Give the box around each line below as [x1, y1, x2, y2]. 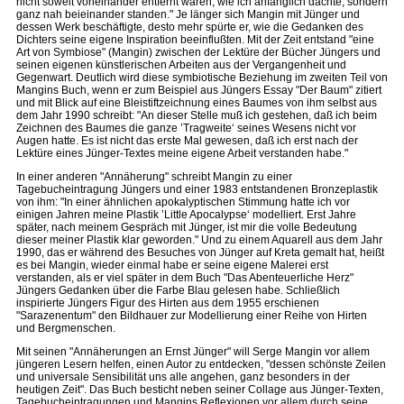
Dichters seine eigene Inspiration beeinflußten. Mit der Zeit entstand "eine [16, 33, 374, 46]
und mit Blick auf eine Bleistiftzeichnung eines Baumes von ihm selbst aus [16, 96, 377, 109]
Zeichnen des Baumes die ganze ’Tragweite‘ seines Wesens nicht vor [16, 122, 356, 134]
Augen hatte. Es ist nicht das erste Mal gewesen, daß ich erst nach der [16, 134, 358, 147]
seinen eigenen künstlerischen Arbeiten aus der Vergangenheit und [16, 59, 346, 71]
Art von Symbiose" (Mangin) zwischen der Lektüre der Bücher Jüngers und [16, 46, 381, 59]
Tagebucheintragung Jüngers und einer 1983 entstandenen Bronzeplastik [16, 183, 378, 196]
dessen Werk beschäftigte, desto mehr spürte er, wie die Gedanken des [16, 21, 363, 33]
